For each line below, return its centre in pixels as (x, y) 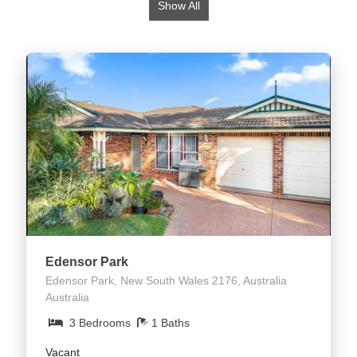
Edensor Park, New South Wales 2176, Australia (166, 281)
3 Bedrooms (100, 323)
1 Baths (171, 323)
